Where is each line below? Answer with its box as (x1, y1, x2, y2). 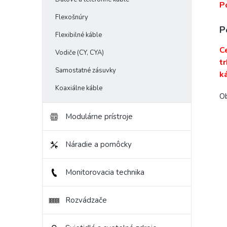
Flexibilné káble (55, 30, 102, 40)
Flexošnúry (55, 13, 88, 22)
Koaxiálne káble (55, 84, 102, 93)
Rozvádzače (65, 195, 107, 206)
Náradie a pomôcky (65, 139, 132, 150)
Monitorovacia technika (65, 167, 144, 178)
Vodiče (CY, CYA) (55, 48, 104, 58)
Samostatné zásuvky (55, 66, 116, 75)
